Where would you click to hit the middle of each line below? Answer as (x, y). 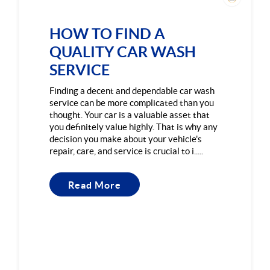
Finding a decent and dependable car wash (132, 90)
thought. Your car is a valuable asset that (130, 115)
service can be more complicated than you (132, 102)
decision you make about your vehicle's (126, 139)
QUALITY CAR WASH (123, 52)
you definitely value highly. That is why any (134, 127)
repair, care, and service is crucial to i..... (127, 151)
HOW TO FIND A (108, 33)
